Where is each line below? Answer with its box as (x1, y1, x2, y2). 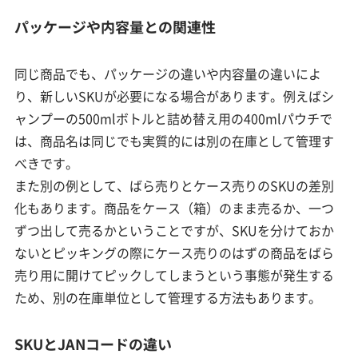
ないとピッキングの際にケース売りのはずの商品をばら (14, 242, 335, 262)
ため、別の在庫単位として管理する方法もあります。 (14, 287, 322, 307)
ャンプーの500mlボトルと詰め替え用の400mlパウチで (14, 108, 333, 128)
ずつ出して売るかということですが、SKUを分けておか (14, 220, 335, 240)
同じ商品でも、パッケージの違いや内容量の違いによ (14, 63, 322, 83)
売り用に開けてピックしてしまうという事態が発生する (14, 265, 335, 284)
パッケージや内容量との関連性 (14, 15, 217, 37)
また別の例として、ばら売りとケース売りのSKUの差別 (14, 175, 335, 195)
